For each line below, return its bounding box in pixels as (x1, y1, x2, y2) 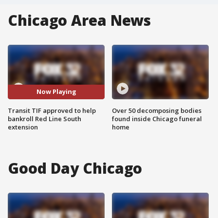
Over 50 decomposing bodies (112, 106, 201, 115)
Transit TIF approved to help (8, 106, 96, 115)
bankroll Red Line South (8, 114, 81, 123)
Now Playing (36, 87, 76, 96)
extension (8, 122, 38, 131)
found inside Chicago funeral (112, 114, 202, 123)
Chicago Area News (8, 10, 151, 30)
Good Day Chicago (8, 158, 143, 178)
